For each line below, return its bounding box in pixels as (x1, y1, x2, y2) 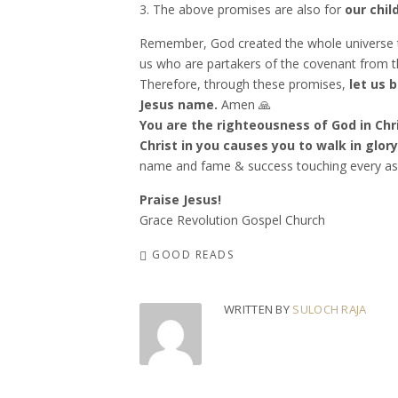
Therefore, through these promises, (139, 76, 349, 92)
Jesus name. (139, 96, 218, 113)
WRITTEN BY (224, 301, 293, 317)
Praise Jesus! (139, 191, 221, 208)
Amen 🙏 (218, 96, 271, 113)
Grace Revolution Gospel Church (139, 211, 325, 228)
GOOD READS (152, 247, 234, 262)
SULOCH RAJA (292, 301, 367, 317)
